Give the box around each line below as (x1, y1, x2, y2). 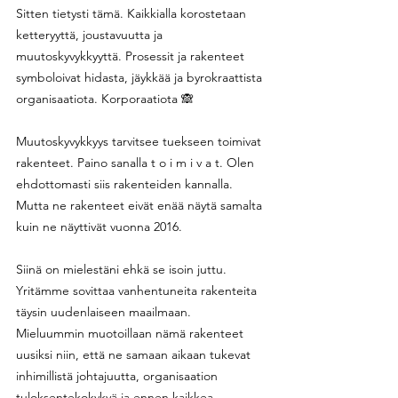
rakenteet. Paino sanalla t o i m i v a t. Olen (16, 154, 258, 171)
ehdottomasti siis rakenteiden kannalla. (16, 175, 236, 192)
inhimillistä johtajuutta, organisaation (16, 367, 221, 384)
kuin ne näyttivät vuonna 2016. (16, 218, 182, 235)
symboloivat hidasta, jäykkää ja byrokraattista (16, 68, 266, 85)
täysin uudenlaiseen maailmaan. (16, 303, 195, 320)
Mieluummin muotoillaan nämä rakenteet (16, 324, 247, 341)
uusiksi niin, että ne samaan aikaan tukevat (16, 346, 254, 362)
